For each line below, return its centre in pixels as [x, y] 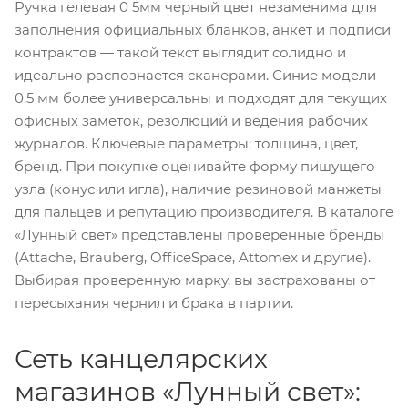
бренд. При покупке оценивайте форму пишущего [195, 166]
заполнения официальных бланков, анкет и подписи [203, 29]
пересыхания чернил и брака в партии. [154, 302]
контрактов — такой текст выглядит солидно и [180, 52]
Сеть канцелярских [141, 358]
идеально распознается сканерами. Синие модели [195, 75]
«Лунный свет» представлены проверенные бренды [199, 234]
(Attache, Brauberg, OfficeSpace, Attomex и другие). [193, 257]
